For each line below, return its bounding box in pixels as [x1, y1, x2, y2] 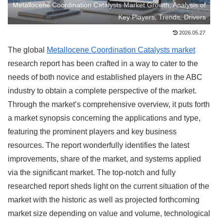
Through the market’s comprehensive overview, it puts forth [8, 100, 210, 109]
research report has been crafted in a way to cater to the [8, 59, 198, 68]
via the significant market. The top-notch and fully [8, 168, 176, 177]
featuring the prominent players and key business [8, 127, 177, 136]
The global [8, 46, 47, 54]
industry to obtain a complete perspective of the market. [8, 87, 197, 95]
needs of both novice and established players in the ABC [8, 73, 202, 82]
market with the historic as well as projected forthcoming [8, 196, 200, 204]
